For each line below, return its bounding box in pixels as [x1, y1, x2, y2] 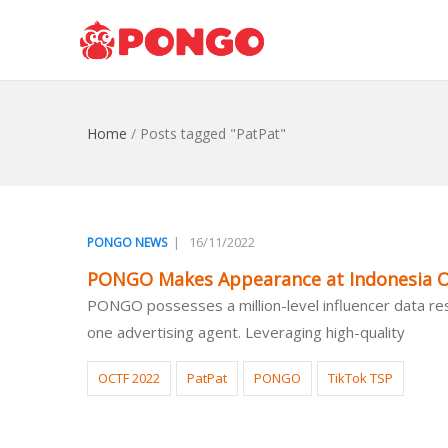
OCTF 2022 [98, 368, 160, 387]
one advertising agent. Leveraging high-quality [87, 321, 405, 342]
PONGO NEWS [87, 234, 167, 251]
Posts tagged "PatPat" [140, 124, 286, 143]
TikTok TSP [328, 368, 393, 387]
